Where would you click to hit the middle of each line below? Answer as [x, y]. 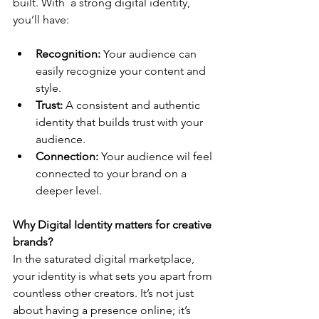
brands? [33, 242]
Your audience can [151, 54]
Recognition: [69, 54]
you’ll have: [41, 20]
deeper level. [69, 191]
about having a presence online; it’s [103, 310]
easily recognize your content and [122, 71]
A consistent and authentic [133, 105]
